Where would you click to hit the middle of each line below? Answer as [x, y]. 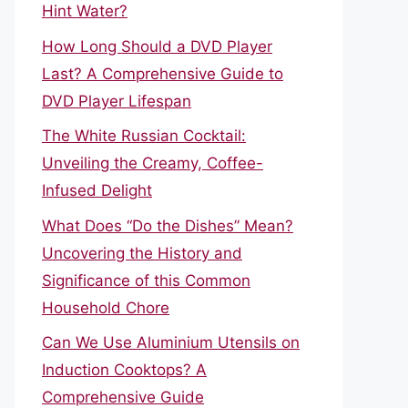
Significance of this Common [146, 280]
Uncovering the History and [142, 253]
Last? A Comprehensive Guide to [163, 73]
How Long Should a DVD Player [157, 46]
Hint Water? [85, 11]
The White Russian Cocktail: [144, 136]
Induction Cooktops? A [124, 370]
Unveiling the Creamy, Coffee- [153, 163]
